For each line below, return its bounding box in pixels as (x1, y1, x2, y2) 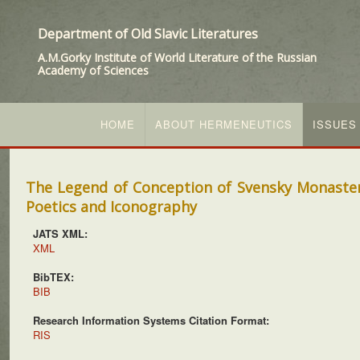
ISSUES (313, 117, 357, 132)
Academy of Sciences (38, 63, 149, 78)
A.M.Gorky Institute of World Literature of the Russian (38, 50, 317, 65)
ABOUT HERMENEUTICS (155, 117, 292, 132)
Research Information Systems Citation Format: (33, 313, 269, 328)
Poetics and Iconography (26, 197, 197, 216)
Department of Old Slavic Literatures (38, 25, 258, 43)
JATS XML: (33, 226, 88, 241)
